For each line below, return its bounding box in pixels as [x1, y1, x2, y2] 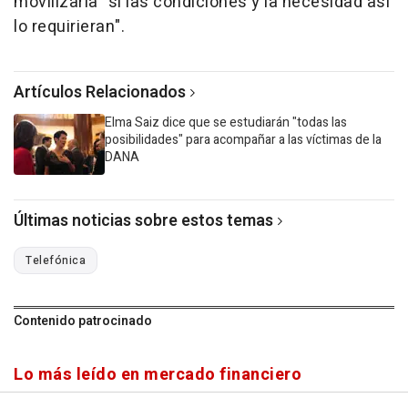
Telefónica [25, 252, 86, 270]
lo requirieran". [14, 15, 125, 40]
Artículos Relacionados [14, 80, 186, 106]
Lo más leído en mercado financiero [14, 362, 301, 388]
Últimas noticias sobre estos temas [14, 209, 273, 234]
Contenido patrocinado [14, 311, 152, 331]
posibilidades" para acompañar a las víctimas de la [105, 130, 382, 150]
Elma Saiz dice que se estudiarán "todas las [105, 113, 347, 133]
